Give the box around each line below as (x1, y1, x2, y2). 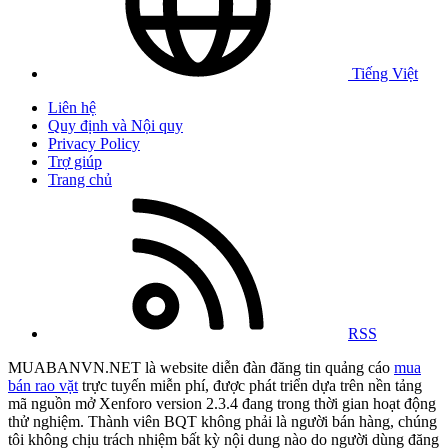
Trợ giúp (48, 152, 102, 170)
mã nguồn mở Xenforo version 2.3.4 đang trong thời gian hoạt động (8, 394, 436, 412)
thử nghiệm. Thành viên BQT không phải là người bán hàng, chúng (8, 412, 437, 430)
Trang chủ (48, 170, 112, 188)
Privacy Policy (48, 134, 140, 152)
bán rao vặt (8, 376, 78, 394)
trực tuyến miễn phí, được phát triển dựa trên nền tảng (78, 376, 422, 394)
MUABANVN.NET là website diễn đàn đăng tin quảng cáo (8, 358, 394, 376)
